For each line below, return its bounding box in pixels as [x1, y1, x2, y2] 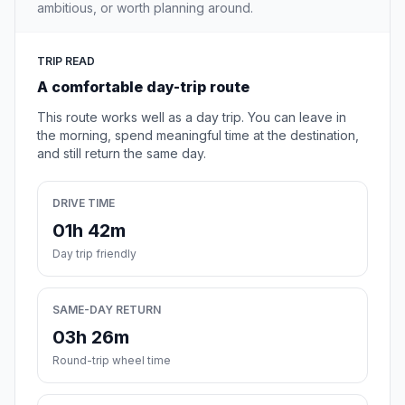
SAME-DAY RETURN [52, 303, 161, 317]
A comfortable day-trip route [37, 78, 250, 97]
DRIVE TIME [52, 196, 115, 211]
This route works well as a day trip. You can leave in [37, 109, 346, 126]
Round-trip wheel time [52, 353, 171, 368]
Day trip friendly [52, 247, 137, 261]
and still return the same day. [37, 146, 206, 162]
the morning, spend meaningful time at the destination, [37, 127, 359, 144]
